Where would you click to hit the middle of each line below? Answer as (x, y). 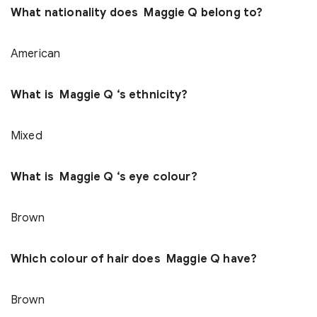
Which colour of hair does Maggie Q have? (134, 259)
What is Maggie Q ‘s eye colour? (104, 177)
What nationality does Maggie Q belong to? (137, 13)
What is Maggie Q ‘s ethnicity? (99, 95)
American (36, 54)
